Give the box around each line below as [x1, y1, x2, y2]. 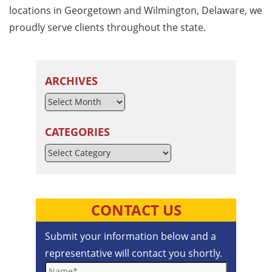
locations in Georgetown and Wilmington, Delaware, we [9, 3, 262, 17]
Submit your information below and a [45, 229, 216, 243]
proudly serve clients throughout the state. [9, 20, 206, 34]
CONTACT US [90, 199, 182, 220]
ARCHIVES [45, 73, 98, 88]
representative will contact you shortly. [45, 246, 222, 260]
